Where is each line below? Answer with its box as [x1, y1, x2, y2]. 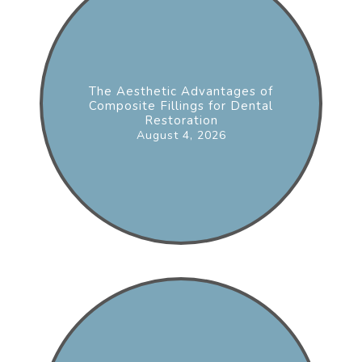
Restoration [144, 112, 218, 128]
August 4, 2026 [136, 127, 226, 143]
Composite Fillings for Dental [89, 97, 273, 114]
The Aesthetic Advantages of [89, 82, 273, 99]
